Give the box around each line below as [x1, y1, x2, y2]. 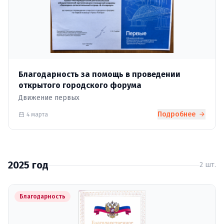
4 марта [26, 110, 48, 118]
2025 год [8, 159, 48, 171]
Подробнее [157, 110, 197, 118]
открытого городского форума [18, 80, 141, 90]
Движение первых [18, 93, 79, 102]
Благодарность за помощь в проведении [18, 69, 180, 79]
